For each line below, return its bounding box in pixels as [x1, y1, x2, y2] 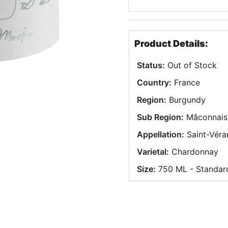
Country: [137, 77, 172, 88]
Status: [137, 60, 165, 70]
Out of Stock [165, 60, 217, 70]
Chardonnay [169, 146, 219, 157]
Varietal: [137, 146, 169, 157]
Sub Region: [137, 111, 184, 122]
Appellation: [137, 129, 185, 139]
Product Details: [134, 38, 209, 49]
